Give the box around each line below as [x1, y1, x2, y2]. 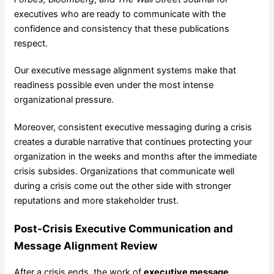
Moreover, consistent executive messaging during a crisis [13, 121, 252, 133]
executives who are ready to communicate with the [13, 8, 226, 20]
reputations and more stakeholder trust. [13, 194, 179, 206]
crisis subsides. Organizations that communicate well [13, 165, 234, 177]
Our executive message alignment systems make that [13, 65, 236, 76]
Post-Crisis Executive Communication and [13, 222, 233, 235]
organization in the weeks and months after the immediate [13, 150, 257, 162]
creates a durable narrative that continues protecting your [13, 136, 252, 147]
